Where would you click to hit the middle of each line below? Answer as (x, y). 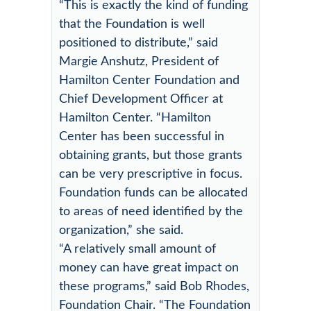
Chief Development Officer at (141, 99)
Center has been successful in (142, 136)
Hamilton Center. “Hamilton (135, 118)
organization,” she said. (121, 230)
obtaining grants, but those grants (151, 155)
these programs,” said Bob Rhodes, (154, 286)
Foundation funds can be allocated (153, 193)
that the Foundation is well (132, 24)
